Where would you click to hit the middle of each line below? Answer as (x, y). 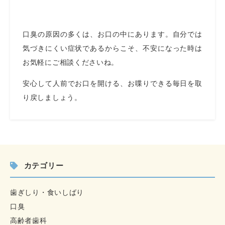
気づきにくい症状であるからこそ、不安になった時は (113, 48)
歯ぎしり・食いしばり (47, 192)
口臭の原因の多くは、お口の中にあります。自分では (113, 34)
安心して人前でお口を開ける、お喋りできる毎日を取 (113, 83)
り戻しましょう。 (53, 97)
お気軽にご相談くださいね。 (71, 62)
